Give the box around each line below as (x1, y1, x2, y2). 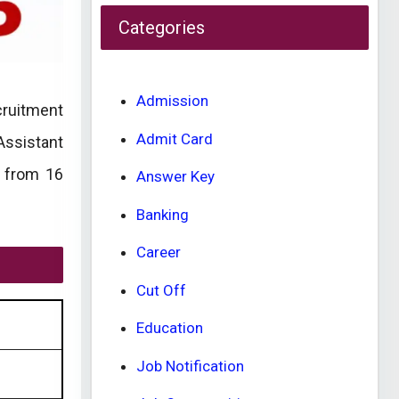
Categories (118, 17, 205, 38)
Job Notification (136, 356, 244, 375)
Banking (136, 205, 189, 224)
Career (136, 243, 181, 261)
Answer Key (136, 167, 215, 185)
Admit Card (136, 129, 213, 148)
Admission (136, 92, 208, 110)
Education (136, 319, 203, 337)
